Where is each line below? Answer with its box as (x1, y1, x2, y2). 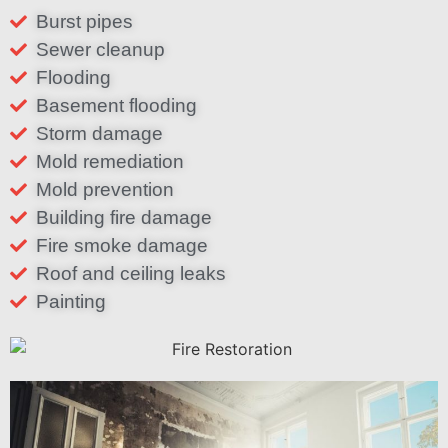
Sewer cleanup (36, 38, 166, 60)
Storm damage (36, 122, 164, 144)
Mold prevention (36, 178, 175, 200)
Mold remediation (36, 150, 185, 172)
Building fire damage (36, 206, 213, 228)
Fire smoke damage (36, 234, 209, 256)
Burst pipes (36, 10, 134, 32)
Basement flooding (36, 94, 198, 116)
